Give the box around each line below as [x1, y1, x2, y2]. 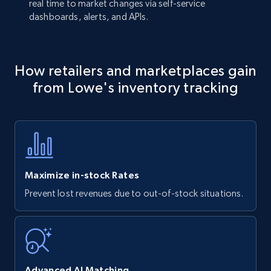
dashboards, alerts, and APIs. [29, 11, 149, 22]
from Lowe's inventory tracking [32, 79, 239, 96]
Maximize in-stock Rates [25, 169, 140, 180]
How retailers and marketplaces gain [15, 62, 256, 79]
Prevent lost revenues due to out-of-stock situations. [25, 188, 244, 199]
